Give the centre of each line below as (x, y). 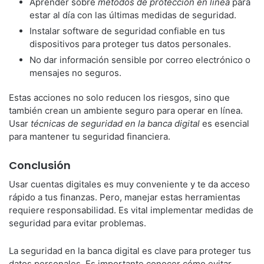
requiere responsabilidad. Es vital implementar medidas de (131, 210)
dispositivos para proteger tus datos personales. (130, 44)
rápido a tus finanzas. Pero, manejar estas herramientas (125, 197)
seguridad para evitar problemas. (77, 223)
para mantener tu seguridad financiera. (90, 136)
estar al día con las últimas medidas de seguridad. (133, 15)
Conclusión (40, 165)
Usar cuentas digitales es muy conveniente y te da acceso (129, 184)
